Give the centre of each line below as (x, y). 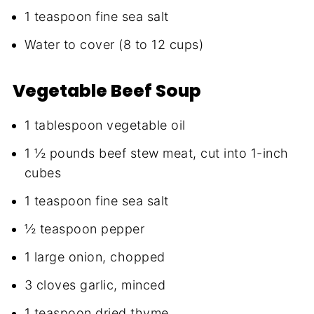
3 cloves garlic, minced (95, 285)
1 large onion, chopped (95, 257)
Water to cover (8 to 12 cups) (114, 44)
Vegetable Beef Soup (107, 90)
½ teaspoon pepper (84, 228)
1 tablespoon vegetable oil (105, 125)
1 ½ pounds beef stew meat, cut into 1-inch (156, 153)
